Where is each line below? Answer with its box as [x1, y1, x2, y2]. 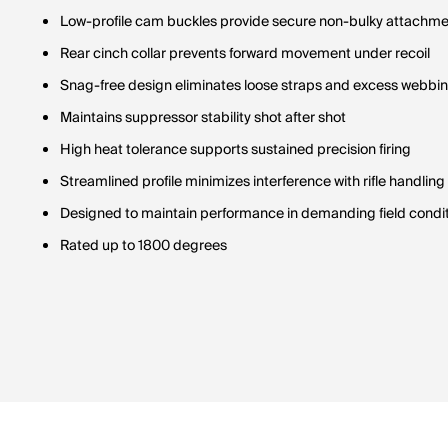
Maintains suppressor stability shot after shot [60, 106, 346, 130]
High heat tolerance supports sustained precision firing [60, 138, 411, 162]
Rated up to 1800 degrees [60, 234, 227, 258]
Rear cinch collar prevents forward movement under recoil [60, 42, 430, 66]
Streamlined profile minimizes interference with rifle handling [60, 170, 445, 194]
